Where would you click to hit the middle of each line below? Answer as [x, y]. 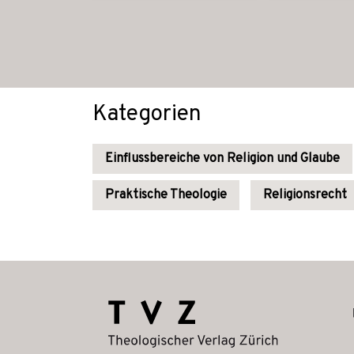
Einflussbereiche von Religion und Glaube [222, 159]
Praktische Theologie [166, 196]
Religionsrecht [305, 196]
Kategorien [147, 115]
